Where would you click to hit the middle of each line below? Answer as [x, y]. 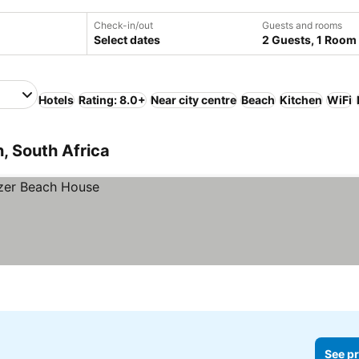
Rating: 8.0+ [112, 100]
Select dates [127, 40]
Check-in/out [123, 25]
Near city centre [194, 100]
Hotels [56, 100]
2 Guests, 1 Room [309, 40]
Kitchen [301, 100]
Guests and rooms [302, 25]
